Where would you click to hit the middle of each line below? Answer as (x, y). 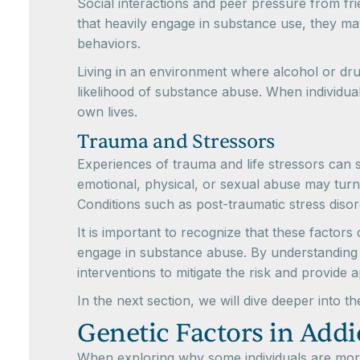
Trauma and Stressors (176, 141)
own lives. (107, 111)
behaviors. (109, 43)
